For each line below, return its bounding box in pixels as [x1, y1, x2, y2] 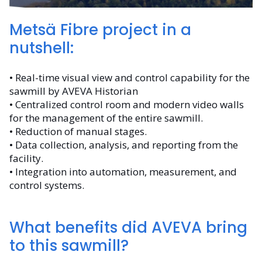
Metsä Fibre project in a [9, 19, 191, 41]
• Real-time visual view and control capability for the [9, 70, 250, 84]
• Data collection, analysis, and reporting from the [9, 137, 238, 151]
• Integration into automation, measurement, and [9, 164, 237, 178]
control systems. [9, 178, 84, 192]
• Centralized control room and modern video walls [9, 97, 244, 111]
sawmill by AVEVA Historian [9, 84, 138, 98]
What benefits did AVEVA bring [9, 216, 247, 238]
